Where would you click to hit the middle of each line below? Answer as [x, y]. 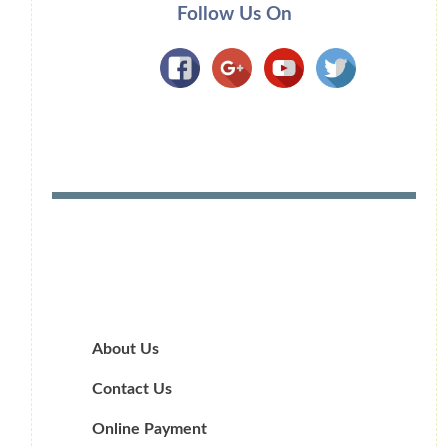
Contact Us [132, 389]
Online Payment [149, 429]
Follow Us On [234, 15]
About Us [125, 349]
